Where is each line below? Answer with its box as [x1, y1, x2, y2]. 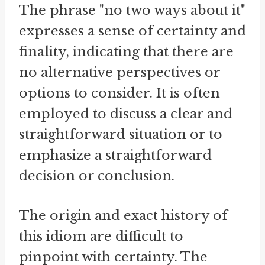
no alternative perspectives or [19, 64, 220, 80]
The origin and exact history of [19, 207, 228, 224]
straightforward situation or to [19, 126, 222, 143]
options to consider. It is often [19, 85, 220, 101]
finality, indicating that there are [19, 43, 234, 60]
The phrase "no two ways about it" [19, 2, 245, 18]
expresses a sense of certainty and [19, 22, 246, 39]
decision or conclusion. [19, 167, 174, 184]
